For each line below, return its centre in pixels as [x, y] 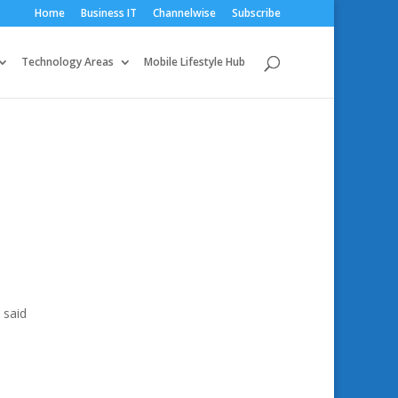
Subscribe [256, 13]
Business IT [109, 13]
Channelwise [184, 13]
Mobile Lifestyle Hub [195, 62]
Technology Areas [68, 62]
